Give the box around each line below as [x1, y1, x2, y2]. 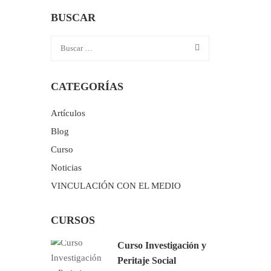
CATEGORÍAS [50, 80, 123, 93]
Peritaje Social [117, 255, 176, 266]
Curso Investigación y [117, 240, 206, 250]
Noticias [50, 163, 82, 172]
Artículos [50, 108, 85, 118]
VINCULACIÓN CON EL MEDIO [50, 181, 181, 191]
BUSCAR [50, 11, 96, 24]
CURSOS [50, 214, 95, 226]
